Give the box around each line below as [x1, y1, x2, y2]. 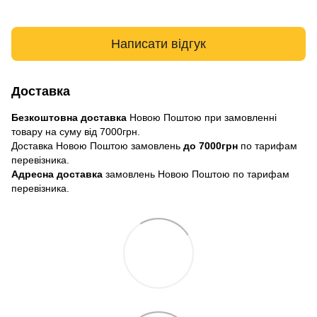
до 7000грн [183, 140, 238, 152]
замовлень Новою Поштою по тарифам [103, 168, 289, 180]
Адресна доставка [11, 168, 103, 180]
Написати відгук [111, 36, 206, 51]
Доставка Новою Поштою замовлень [11, 140, 183, 152]
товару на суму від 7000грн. [11, 126, 140, 138]
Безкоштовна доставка [11, 112, 127, 124]
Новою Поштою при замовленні [127, 112, 277, 124]
